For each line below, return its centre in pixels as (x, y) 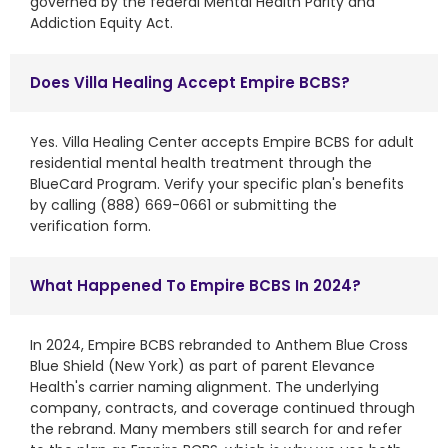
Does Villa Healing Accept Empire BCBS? (190, 82)
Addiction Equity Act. (101, 22)
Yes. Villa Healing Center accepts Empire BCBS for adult (222, 141)
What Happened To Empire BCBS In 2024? (195, 285)
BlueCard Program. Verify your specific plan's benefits (217, 183)
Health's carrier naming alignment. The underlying (204, 386)
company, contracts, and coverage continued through (222, 407)
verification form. (90, 225)
